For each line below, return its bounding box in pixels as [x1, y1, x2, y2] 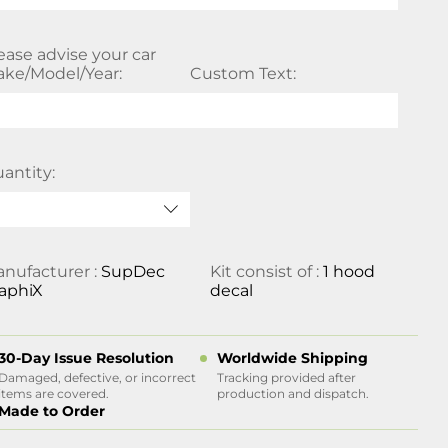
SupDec [101, 262, 166, 281]
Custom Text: [189, 64, 296, 83]
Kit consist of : [209, 262, 323, 281]
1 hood [322, 262, 375, 281]
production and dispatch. [216, 386, 369, 401]
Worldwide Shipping [216, 349, 368, 367]
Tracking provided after [216, 370, 356, 385]
